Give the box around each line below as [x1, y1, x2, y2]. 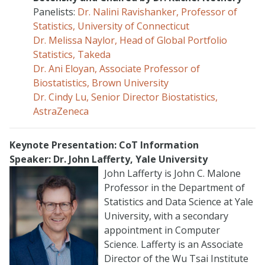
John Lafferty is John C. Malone [104, 167, 241, 180]
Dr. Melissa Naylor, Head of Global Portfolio [33, 34, 227, 47]
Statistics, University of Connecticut [33, 20, 189, 33]
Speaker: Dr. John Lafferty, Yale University [9, 153, 208, 166]
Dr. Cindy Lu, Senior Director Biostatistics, [33, 91, 218, 104]
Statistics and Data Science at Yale [104, 195, 253, 208]
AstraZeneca [33, 105, 89, 118]
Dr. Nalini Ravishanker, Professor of [77, 5, 237, 18]
